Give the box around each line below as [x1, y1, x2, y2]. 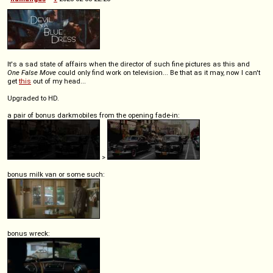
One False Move [7, 68, 56, 77]
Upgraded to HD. [7, 93, 59, 102]
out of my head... [31, 76, 86, 85]
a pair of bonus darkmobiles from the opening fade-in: [7, 110, 180, 119]
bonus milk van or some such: [7, 169, 105, 179]
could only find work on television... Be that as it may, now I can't [56, 68, 260, 77]
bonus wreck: [7, 229, 50, 238]
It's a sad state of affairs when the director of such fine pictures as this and [7, 59, 250, 68]
